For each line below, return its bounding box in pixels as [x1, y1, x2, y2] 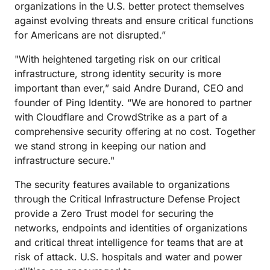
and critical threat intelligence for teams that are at [14, 236, 243, 248]
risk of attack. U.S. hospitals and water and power [14, 251, 242, 263]
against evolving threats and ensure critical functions [14, 14, 253, 27]
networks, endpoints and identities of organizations [14, 222, 247, 234]
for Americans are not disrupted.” [14, 29, 166, 41]
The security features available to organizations [14, 178, 230, 190]
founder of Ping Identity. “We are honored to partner [14, 96, 252, 108]
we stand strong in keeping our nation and [14, 140, 206, 152]
